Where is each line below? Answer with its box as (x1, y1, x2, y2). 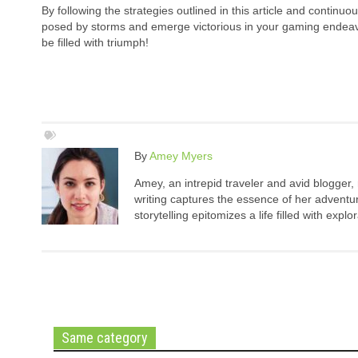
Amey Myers (149, 149, 213, 163)
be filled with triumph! (42, 36, 149, 50)
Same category (62, 329, 148, 347)
